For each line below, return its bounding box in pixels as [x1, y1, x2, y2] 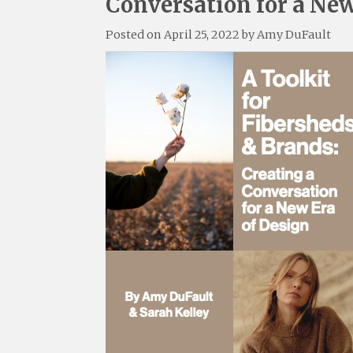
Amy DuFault [257, 27, 332, 42]
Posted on [106, 27, 165, 42]
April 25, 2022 [164, 27, 240, 42]
